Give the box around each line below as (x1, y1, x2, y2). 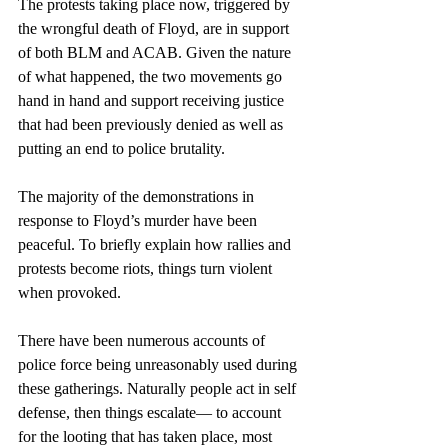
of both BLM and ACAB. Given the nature (18, 43, 295, 61)
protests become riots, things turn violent (18, 259, 276, 277)
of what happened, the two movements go (18, 67, 286, 85)
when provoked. (18, 283, 125, 301)
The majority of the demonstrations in (18, 187, 258, 205)
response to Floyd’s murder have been (18, 211, 261, 229)
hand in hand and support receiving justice (18, 91, 288, 109)
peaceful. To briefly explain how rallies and (18, 235, 295, 253)
